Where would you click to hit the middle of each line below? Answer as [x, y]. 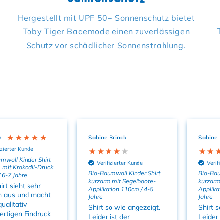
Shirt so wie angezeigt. [124, 207]
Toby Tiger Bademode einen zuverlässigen [106, 31]
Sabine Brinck [107, 137]
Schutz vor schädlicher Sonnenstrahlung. [106, 45]
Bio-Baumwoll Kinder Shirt [124, 173]
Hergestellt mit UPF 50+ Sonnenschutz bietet [106, 18]
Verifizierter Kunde [120, 162]
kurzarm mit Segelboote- [122, 181]
